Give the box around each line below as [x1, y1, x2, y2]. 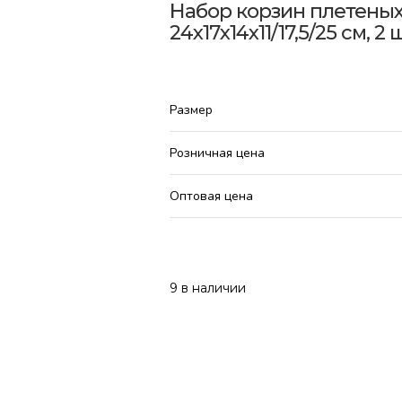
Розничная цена [169, 144, 265, 162]
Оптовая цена [169, 187, 253, 205]
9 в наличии [169, 279, 246, 296]
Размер [169, 100, 213, 118]
